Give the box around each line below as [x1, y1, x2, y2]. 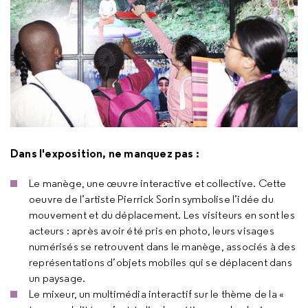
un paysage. [29, 272, 86, 285]
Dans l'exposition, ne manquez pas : [10, 146, 199, 160]
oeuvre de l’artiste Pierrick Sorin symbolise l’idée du [29, 192, 274, 206]
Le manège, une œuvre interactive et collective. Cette [29, 177, 287, 190]
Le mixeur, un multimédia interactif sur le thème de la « [29, 287, 285, 300]
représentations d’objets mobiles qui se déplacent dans [29, 256, 292, 269]
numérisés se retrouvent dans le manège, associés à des [29, 240, 296, 253]
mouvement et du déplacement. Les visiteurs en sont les [29, 208, 295, 221]
